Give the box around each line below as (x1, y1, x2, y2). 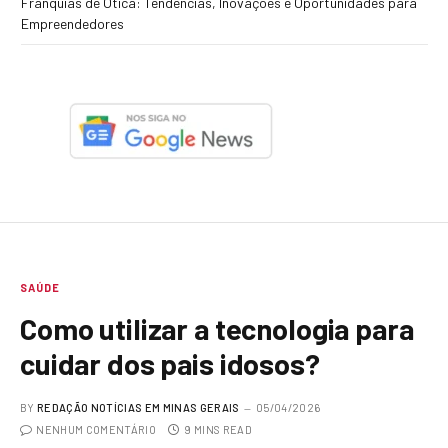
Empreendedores (21, 15, 124, 33)
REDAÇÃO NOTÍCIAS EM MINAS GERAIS (37, 401, 240, 415)
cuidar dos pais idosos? (20, 346, 320, 382)
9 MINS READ (184, 423, 252, 437)
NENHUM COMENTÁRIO (36, 423, 156, 437)
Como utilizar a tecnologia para (20, 311, 414, 347)
